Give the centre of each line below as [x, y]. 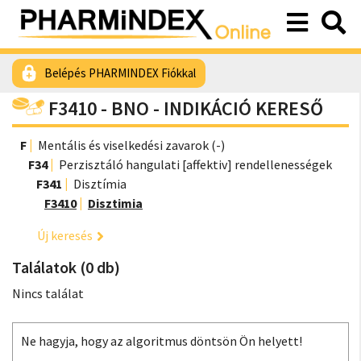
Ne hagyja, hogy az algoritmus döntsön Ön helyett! [162, 341]
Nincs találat [48, 293]
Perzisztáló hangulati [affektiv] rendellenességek [195, 164]
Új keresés [65, 235]
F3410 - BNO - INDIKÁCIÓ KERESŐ [186, 108]
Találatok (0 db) [66, 267]
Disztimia [115, 203]
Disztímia [100, 184]
